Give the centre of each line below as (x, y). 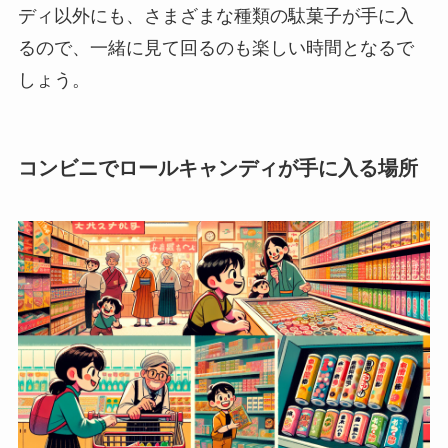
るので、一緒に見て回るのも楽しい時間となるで (215, 47)
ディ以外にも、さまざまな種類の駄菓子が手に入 (215, 15)
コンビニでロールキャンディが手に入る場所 (217, 167)
